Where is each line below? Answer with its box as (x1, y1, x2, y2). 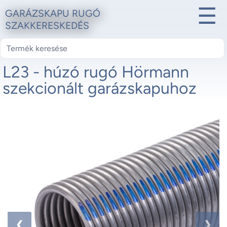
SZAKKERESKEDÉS (5, 20, 89, 31)
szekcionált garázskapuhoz (3, 79, 197, 98)
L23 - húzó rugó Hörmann (3, 62, 189, 82)
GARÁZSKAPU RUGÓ (5, 8, 100, 19)
